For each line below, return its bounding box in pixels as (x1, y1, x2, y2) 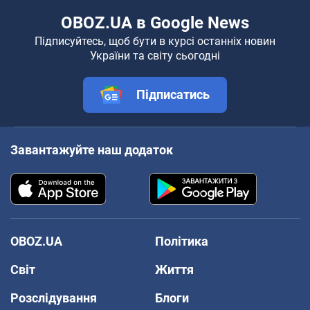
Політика (155, 233, 208, 248)
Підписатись (136, 86, 210, 102)
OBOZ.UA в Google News (61, 12, 249, 33)
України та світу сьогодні (90, 48, 220, 62)
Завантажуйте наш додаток (10, 142, 173, 157)
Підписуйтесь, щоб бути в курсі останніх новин (35, 34, 275, 48)
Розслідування (10, 290, 97, 305)
